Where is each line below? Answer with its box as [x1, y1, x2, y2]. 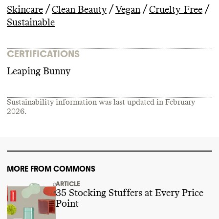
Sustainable [7, 18, 55, 28]
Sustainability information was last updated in [7, 98, 165, 106]
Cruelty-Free [149, 5, 202, 15]
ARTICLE [56, 179, 80, 188]
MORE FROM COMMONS [7, 164, 95, 174]
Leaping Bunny [7, 66, 70, 76]
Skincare [7, 5, 43, 15]
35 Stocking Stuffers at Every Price [56, 188, 203, 198]
